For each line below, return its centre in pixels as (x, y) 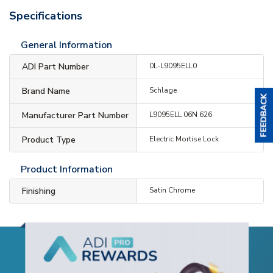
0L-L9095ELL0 (173, 66)
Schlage (163, 90)
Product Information (67, 169)
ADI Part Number (55, 66)
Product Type (49, 140)
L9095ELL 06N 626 (180, 114)
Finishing (39, 191)
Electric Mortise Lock (184, 139)
